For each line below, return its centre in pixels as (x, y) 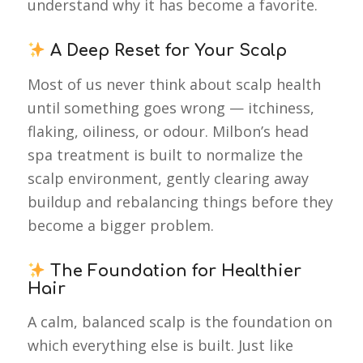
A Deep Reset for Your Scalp (167, 51)
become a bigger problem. (120, 225)
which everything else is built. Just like (160, 345)
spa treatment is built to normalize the (165, 154)
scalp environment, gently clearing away (168, 178)
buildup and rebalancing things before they (180, 201)
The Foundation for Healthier (174, 271)
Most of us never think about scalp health (174, 84)
